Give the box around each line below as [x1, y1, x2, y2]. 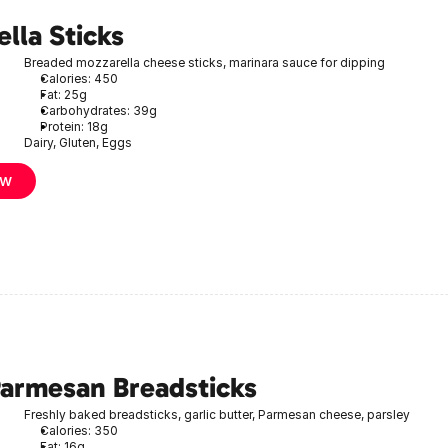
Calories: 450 [40, 70, 118, 86]
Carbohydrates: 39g [40, 102, 157, 118]
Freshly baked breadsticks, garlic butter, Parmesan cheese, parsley [24, 406, 410, 422]
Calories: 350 [40, 422, 118, 438]
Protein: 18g [40, 118, 108, 134]
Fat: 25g [40, 86, 87, 102]
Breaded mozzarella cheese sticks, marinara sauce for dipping [24, 54, 385, 70]
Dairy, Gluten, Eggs [24, 134, 132, 150]
